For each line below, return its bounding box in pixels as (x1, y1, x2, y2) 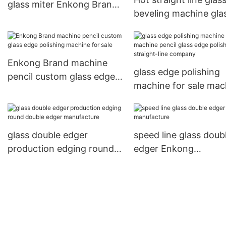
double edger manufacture (8, 157, 121, 168)
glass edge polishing (133, 67, 220, 78)
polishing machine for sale (8, 85, 119, 96)
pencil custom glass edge (8, 71, 115, 82)
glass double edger (8, 130, 88, 141)
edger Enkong (133, 143, 194, 154)
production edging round (8, 143, 114, 154)
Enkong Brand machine (8, 58, 107, 69)
